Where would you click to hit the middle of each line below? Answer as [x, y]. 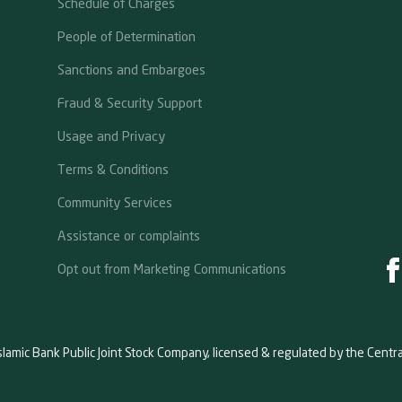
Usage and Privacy [111, 135]
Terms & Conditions [113, 168]
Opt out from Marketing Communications [171, 268]
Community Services [114, 201]
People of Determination [126, 35]
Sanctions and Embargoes [131, 69]
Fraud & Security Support [129, 102]
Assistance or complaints [128, 235]
